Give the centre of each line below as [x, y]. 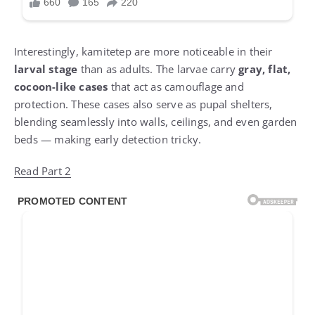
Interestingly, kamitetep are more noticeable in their [143, 33]
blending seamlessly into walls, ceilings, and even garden [156, 104]
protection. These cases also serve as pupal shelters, [143, 86]
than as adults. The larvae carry [158, 51]
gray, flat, [265, 51]
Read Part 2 [43, 153]
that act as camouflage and [176, 69]
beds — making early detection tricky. [108, 121]
